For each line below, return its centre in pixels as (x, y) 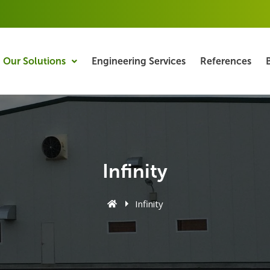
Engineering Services (139, 61)
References (226, 61)
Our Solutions (35, 61)
